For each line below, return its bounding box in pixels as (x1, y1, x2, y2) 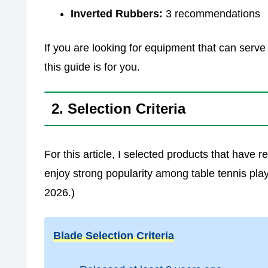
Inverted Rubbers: (70, 8, 163, 20)
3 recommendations (162, 8, 260, 20)
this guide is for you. (44, 61, 140, 74)
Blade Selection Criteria (53, 229, 174, 242)
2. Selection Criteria (51, 100, 185, 117)
